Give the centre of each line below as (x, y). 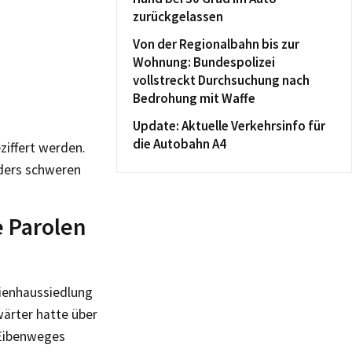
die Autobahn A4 (180, 144)
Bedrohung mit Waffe (194, 98)
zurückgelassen (178, 16)
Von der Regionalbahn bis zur (216, 44)
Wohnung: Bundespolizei (204, 62)
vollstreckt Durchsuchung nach (221, 80)
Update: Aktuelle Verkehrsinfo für (229, 126)
